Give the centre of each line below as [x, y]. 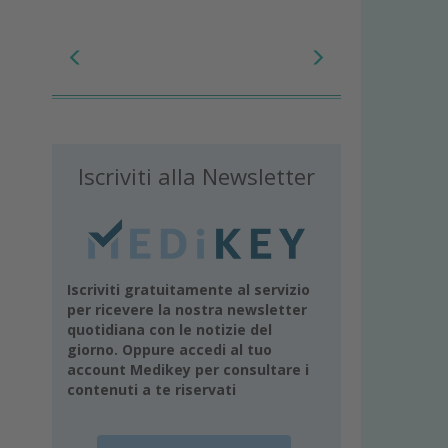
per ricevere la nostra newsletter [187, 310]
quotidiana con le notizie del [170, 330]
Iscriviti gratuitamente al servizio [189, 290]
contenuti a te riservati [152, 390]
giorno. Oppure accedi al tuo [170, 350]
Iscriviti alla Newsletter [197, 175]
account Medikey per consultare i [188, 370]
